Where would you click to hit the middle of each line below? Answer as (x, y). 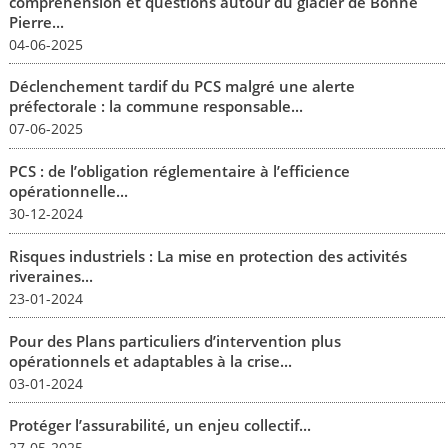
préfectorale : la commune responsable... (155, 106)
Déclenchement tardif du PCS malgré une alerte (181, 86)
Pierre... (36, 21)
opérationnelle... (68, 191)
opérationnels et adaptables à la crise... (150, 360)
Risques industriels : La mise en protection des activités (207, 255)
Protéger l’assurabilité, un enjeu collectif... (159, 425)
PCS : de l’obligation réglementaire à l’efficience (179, 171)
